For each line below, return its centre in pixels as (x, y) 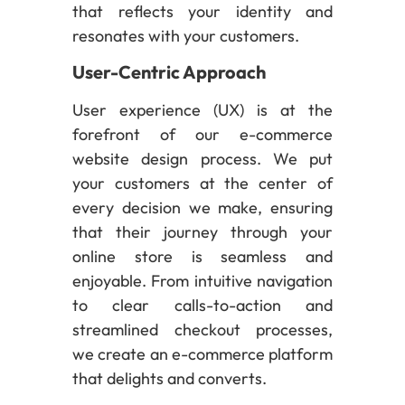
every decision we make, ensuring (202, 207)
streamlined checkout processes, (202, 329)
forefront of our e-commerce (202, 134)
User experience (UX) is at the (202, 109)
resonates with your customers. (186, 36)
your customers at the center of (202, 183)
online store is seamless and (202, 256)
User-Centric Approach (169, 71)
